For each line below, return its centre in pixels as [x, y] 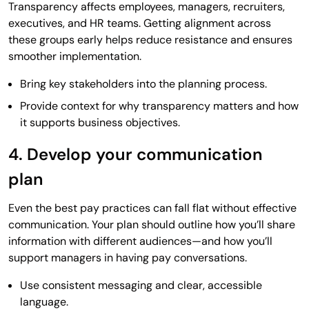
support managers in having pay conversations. [128, 257]
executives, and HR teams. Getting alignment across [140, 23]
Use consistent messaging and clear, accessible [141, 285]
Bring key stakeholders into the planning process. [143, 83]
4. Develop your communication [136, 154]
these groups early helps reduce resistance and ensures [150, 39]
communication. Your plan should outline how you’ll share [152, 224]
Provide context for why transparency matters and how [159, 106]
